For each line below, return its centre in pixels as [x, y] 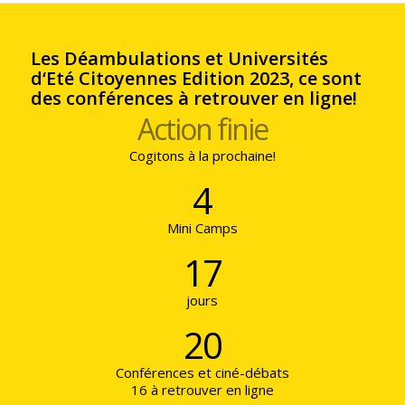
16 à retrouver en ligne [202, 389]
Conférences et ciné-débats [202, 372]
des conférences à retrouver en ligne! [193, 98]
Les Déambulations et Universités [179, 58]
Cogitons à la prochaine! [202, 155]
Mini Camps [202, 227]
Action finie [202, 128]
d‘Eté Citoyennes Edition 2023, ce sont [196, 78]
